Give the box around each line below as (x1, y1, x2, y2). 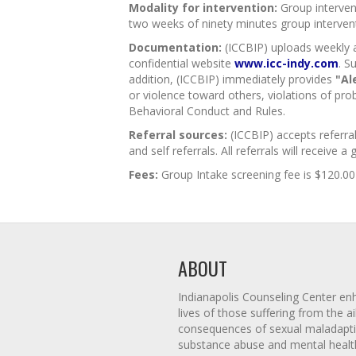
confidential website (129, 56, 234, 71)
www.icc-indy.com (234, 56, 339, 71)
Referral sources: (129, 127, 227, 142)
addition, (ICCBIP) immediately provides (129, 72, 335, 87)
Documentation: (129, 40, 222, 55)
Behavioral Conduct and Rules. (129, 103, 285, 118)
